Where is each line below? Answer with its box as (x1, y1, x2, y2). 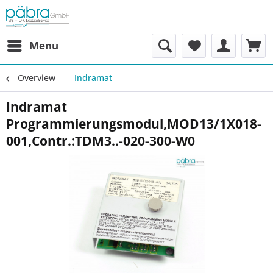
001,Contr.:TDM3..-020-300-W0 (6, 132, 195, 149)
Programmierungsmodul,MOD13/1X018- (6, 115, 261, 132)
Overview (18, 72, 55, 83)
